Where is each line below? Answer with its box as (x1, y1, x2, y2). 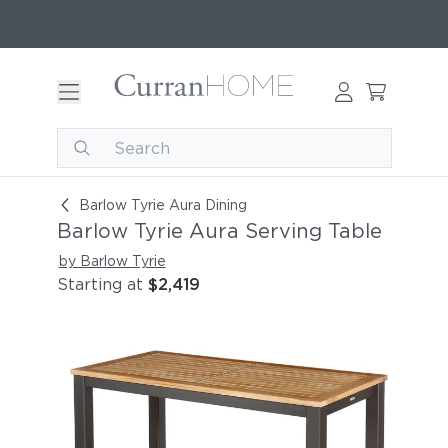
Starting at (56, 275, 143, 294)
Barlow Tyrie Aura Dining (78, 197, 247, 213)
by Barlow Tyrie (58, 253, 166, 269)
